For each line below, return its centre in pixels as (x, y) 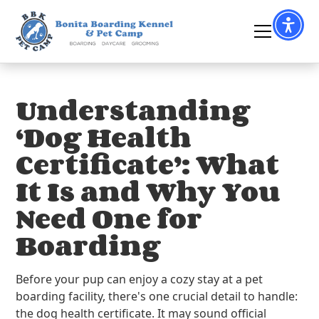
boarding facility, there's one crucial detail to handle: (157, 296)
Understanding (133, 110)
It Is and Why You (148, 191)
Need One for (109, 218)
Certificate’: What (148, 164)
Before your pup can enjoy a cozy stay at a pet (140, 279)
